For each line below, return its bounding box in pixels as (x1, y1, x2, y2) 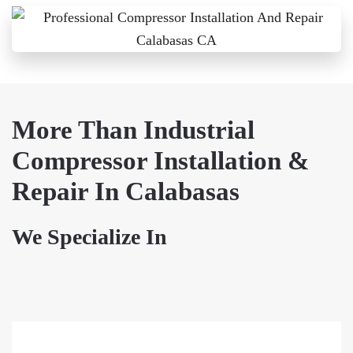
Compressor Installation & (12, 146, 309, 175)
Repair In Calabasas (12, 176, 240, 206)
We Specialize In (12, 224, 167, 249)
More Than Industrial (12, 115, 255, 144)
